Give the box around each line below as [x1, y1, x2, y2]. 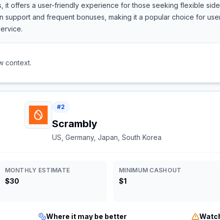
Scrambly [52, 118, 98, 130]
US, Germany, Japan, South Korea [52, 133, 162, 141]
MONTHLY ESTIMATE [4, 166, 70, 174]
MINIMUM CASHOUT [119, 166, 182, 174]
